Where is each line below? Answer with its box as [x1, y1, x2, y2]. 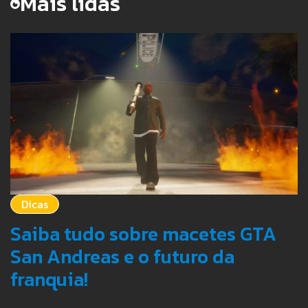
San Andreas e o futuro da [10, 242, 234, 272]
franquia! [10, 265, 88, 294]
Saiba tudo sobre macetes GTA [10, 219, 276, 249]
